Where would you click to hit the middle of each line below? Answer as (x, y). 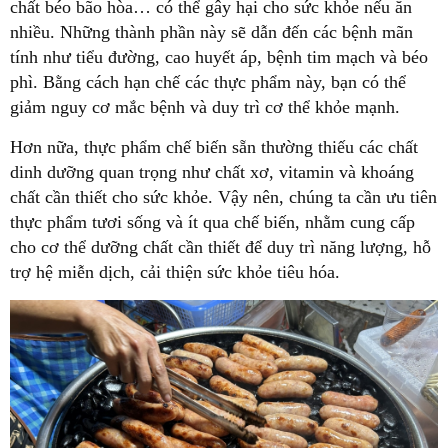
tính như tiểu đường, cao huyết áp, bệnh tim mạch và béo (219, 57)
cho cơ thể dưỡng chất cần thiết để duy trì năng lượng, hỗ (220, 247)
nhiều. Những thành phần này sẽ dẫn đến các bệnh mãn (211, 32)
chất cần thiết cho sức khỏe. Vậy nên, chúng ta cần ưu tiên (223, 197)
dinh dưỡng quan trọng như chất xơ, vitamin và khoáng (212, 172)
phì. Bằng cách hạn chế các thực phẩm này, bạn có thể (208, 82)
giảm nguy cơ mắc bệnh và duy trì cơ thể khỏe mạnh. (205, 107)
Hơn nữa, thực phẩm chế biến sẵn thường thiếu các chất (214, 147)
